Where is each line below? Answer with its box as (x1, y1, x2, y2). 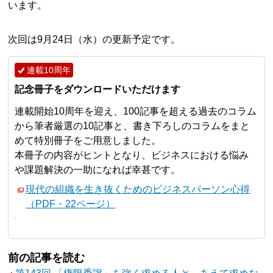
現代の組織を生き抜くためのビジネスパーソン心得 (26, 183, 250, 194)
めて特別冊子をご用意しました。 (15, 135, 161, 146)
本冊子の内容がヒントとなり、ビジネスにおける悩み (15, 149, 249, 160)
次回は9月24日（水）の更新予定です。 (8, 34, 181, 44)
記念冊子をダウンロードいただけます (15, 83, 181, 94)
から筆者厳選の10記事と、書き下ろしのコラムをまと (15, 120, 250, 131)
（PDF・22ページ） (26, 198, 116, 209)
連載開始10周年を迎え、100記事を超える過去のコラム (15, 105, 257, 116)
